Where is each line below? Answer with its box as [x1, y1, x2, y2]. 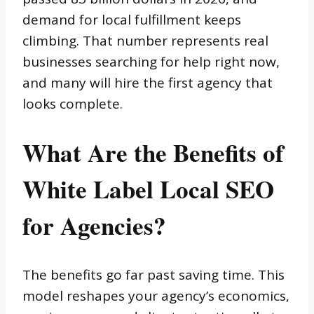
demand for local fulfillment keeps [22, 10, 241, 29]
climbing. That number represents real [22, 31, 268, 50]
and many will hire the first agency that [22, 73, 273, 92]
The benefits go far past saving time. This [22, 265, 285, 284]
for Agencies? [22, 207, 166, 243]
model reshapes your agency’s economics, [22, 286, 289, 305]
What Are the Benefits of [22, 134, 284, 170]
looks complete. [22, 94, 123, 113]
